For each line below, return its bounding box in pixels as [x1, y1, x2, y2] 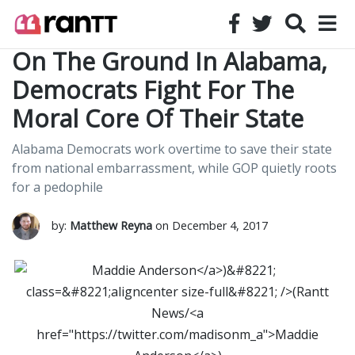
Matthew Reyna [70, 218, 152, 233]
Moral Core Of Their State [12, 102, 303, 135]
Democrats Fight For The [12, 74, 294, 106]
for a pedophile [12, 178, 103, 196]
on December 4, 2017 [152, 218, 268, 233]
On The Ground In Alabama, [12, 45, 327, 78]
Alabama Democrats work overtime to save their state [12, 140, 332, 158]
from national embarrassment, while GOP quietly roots [12, 159, 337, 177]
